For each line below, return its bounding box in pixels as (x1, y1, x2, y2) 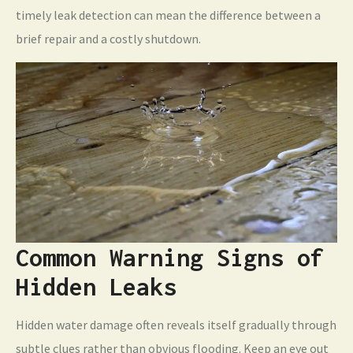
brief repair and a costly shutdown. (16, 31, 201, 47)
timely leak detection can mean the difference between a (16, 7, 321, 24)
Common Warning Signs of (16, 243, 324, 272)
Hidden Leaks (16, 273, 176, 301)
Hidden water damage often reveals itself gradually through (16, 317, 336, 333)
